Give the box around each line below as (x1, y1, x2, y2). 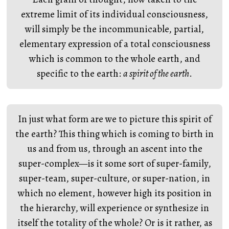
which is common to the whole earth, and (29, 52, 200, 65)
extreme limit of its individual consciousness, (21, 8, 208, 21)
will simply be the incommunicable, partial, (25, 22, 204, 36)
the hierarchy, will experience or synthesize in (20, 201, 209, 215)
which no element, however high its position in (17, 187, 212, 200)
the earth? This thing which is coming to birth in (15, 127, 214, 141)
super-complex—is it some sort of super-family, (18, 157, 211, 170)
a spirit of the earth (123, 67, 189, 80)
